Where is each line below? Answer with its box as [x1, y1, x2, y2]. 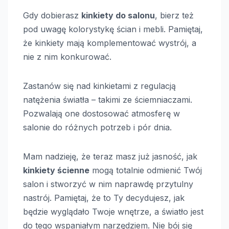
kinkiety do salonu [81, 10, 155, 20]
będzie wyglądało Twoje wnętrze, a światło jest [23, 206, 203, 217]
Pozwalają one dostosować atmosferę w [23, 108, 180, 119]
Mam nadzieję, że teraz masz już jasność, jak [23, 151, 197, 162]
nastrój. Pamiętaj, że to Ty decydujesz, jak [23, 192, 185, 203]
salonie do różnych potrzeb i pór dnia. [23, 122, 172, 132]
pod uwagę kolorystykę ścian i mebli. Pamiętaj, [23, 24, 203, 34]
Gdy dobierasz [23, 10, 81, 20]
